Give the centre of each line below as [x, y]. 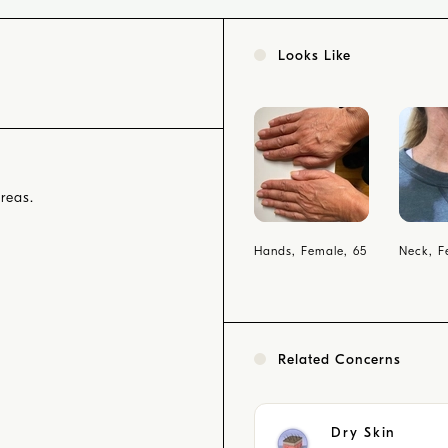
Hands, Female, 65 [310, 251]
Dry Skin [363, 432]
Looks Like [314, 55]
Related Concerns [339, 359]
